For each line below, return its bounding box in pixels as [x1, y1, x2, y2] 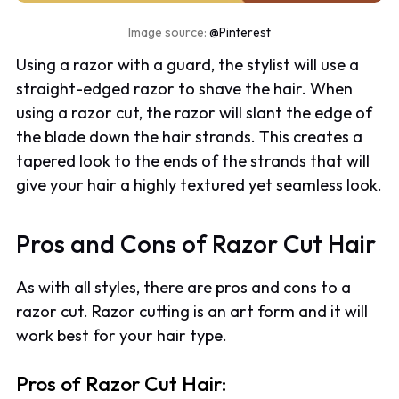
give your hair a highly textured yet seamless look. [16, 175, 383, 196]
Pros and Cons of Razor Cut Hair [16, 228, 377, 260]
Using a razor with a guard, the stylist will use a [16, 54, 360, 76]
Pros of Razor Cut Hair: [16, 370, 227, 397]
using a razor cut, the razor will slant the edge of [16, 102, 373, 124]
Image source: [128, 24, 209, 41]
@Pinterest [209, 24, 271, 41]
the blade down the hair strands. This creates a [16, 126, 363, 148]
